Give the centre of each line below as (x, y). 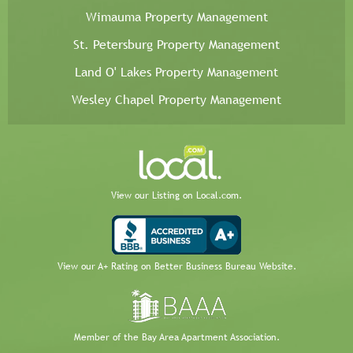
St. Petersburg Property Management (176, 45)
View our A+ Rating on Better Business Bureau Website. (176, 267)
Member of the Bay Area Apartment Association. (176, 338)
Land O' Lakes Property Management (176, 72)
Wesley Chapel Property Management (176, 100)
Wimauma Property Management (176, 17)
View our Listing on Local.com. (176, 196)
